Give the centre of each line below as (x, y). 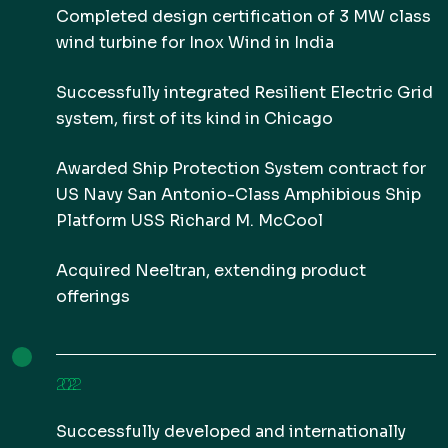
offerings (93, 296)
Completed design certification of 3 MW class (243, 16)
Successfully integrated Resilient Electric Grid (244, 92)
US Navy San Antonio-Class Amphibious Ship (238, 194)
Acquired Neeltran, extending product (211, 270)
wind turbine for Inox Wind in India (195, 42)
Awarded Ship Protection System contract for (241, 168)
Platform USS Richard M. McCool (189, 220)
